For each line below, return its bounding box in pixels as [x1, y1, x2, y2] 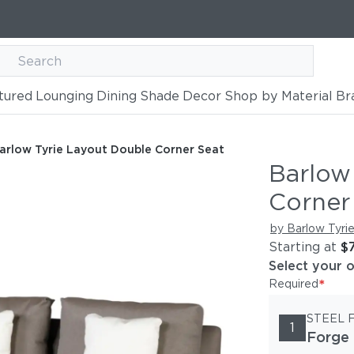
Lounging [35, 88, 93, 104]
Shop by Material [224, 88, 333, 104]
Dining [96, 88, 137, 104]
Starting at [269, 239, 337, 254]
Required [269, 277, 318, 290]
